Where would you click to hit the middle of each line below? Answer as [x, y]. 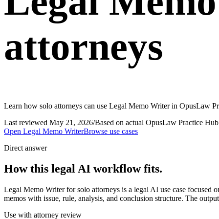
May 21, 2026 [71, 122]
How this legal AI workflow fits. [83, 168]
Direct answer [25, 148]
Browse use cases [111, 131]
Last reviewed [27, 122]
